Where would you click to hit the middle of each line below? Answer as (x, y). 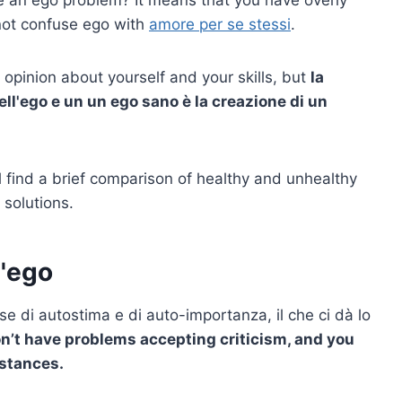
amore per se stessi (220, 24)
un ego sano (133, 101)
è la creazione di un (253, 101)
